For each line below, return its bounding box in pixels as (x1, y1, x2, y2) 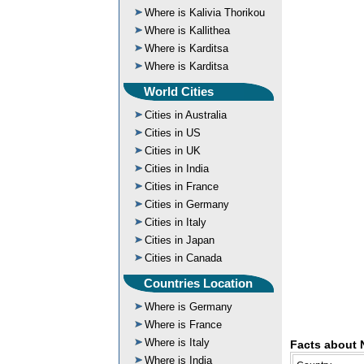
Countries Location (144, 276, 253, 290)
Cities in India (145, 162, 209, 175)
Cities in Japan (145, 234, 214, 246)
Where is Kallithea (145, 24, 230, 37)
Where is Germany (145, 301, 232, 313)
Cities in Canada (145, 252, 222, 264)
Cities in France (145, 180, 219, 193)
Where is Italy (145, 336, 210, 349)
